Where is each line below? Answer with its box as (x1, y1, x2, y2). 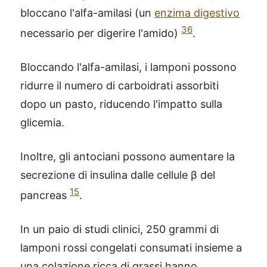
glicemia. (20, 116, 64, 129)
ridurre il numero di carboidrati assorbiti (20, 79, 219, 92)
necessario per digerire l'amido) (20, 26, 181, 39)
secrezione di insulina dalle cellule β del (20, 168, 215, 181)
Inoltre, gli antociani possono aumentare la (20, 150, 235, 163)
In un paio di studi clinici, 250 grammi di (20, 222, 219, 235)
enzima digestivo (154, 6, 240, 19)
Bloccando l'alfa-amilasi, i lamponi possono (20, 60, 237, 73)
